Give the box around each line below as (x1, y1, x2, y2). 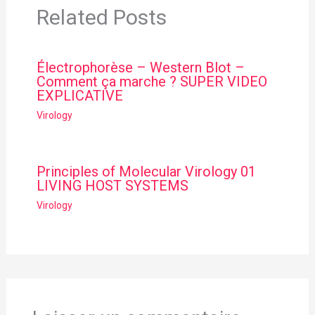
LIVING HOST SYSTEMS (36, 176, 188, 194)
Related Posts (36, 4, 167, 30)
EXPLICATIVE (36, 86, 123, 104)
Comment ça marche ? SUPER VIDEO (36, 72, 267, 90)
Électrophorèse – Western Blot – (36, 58, 245, 76)
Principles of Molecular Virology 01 (36, 162, 256, 180)
